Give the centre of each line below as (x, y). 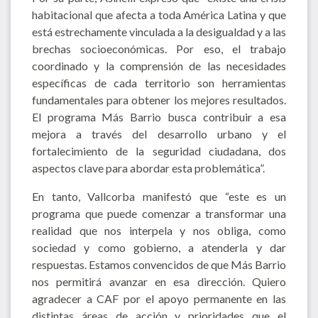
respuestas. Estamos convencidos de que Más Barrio (159, 264)
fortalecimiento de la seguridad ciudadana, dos (159, 150)
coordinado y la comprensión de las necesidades (159, 65)
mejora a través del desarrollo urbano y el (159, 133)
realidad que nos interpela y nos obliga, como (159, 230)
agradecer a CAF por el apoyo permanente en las (159, 298)
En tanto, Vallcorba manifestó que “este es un (159, 196)
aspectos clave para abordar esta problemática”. (148, 168)
